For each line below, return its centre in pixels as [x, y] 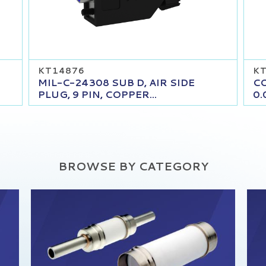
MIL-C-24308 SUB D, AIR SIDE [117, 82]
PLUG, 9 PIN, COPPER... [98, 94]
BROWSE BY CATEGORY [133, 166]
